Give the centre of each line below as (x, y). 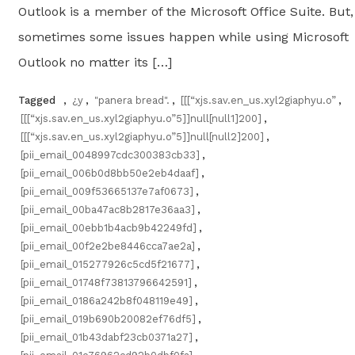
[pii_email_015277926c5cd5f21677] (107, 264)
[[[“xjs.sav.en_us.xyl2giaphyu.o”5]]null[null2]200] (142, 136)
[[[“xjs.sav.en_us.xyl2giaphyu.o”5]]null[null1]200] (141, 118)
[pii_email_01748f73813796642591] (106, 282)
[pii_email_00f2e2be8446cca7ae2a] (107, 246)
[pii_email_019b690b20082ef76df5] (108, 319)
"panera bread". (132, 100)
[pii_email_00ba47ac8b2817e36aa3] (107, 209)
